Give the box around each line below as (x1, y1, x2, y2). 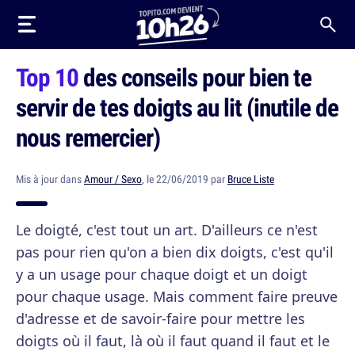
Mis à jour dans (16, 172, 84, 186)
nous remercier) (16, 120, 160, 154)
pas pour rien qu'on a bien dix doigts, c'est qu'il (16, 242, 334, 261)
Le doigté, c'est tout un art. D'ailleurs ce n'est (16, 220, 318, 239)
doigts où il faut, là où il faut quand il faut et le (16, 331, 330, 350)
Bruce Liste (227, 172, 274, 186)
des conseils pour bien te (78, 60, 311, 94)
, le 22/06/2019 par (142, 172, 227, 186)
